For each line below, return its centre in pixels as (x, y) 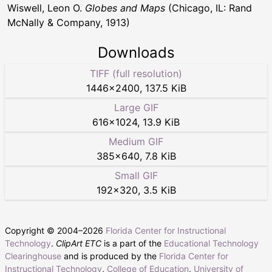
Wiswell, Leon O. (46, 8)
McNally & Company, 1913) (69, 22)
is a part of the (133, 243)
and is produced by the (110, 256)
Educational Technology (211, 243)
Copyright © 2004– (44, 230)
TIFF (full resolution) (136, 73)
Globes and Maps (125, 8)
